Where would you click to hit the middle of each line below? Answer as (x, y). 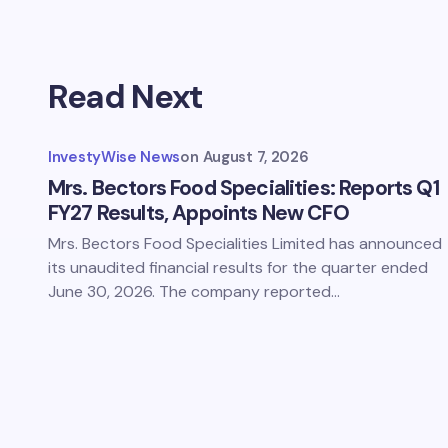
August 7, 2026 (255, 157)
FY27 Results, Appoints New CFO (198, 213)
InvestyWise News (114, 157)
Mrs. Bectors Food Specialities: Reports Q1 (243, 188)
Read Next (126, 96)
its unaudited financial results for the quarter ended (238, 267)
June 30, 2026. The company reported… (194, 291)
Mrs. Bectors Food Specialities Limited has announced (245, 243)
